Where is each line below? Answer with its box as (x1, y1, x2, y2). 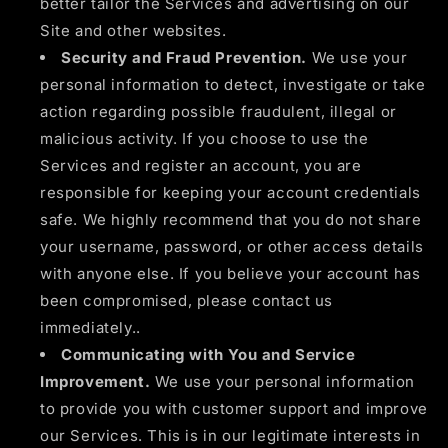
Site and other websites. (40, 20, 227, 40)
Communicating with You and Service (61, 344, 356, 364)
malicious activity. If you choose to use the (40, 128, 369, 148)
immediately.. (40, 317, 141, 337)
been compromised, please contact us (40, 290, 334, 310)
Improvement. (40, 371, 151, 391)
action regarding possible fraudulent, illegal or (40, 101, 397, 121)
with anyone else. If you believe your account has (40, 263, 421, 283)
